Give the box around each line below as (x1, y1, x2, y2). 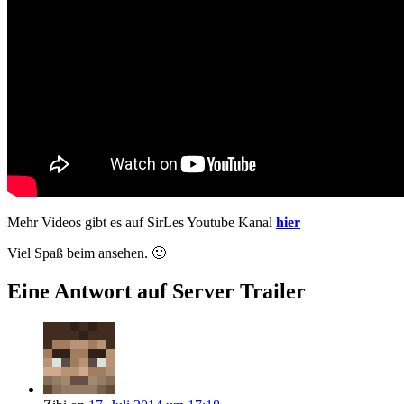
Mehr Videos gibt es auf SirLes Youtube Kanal (7, 215, 276, 231)
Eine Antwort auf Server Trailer (7, 280, 306, 304)
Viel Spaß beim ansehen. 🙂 (7, 245, 166, 262)
